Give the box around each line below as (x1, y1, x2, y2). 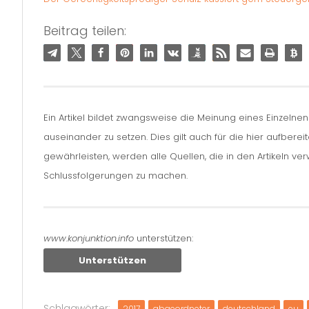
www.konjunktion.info (43, 231, 134, 245)
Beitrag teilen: (43, 21, 126, 39)
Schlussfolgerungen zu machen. (43, 168, 188, 182)
